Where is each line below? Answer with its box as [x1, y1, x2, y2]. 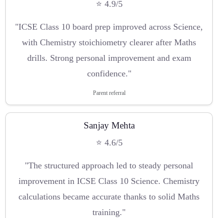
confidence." [87, 69, 131, 79]
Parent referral [92, 90, 126, 97]
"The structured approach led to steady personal [25, 160, 193, 170]
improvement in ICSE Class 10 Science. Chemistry [18, 176, 200, 186]
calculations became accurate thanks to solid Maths [18, 191, 200, 201]
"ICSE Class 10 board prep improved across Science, [15, 22, 203, 32]
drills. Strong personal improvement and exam [27, 53, 191, 63]
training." [92, 207, 126, 217]
